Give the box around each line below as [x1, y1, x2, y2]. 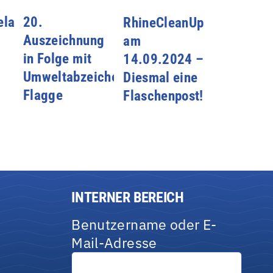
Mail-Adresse [71, 233, 157, 252]
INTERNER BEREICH [71, 189, 184, 207]
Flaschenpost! [123, 88, 204, 105]
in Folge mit [23, 51, 92, 67]
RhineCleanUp [123, 15, 204, 32]
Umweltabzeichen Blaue [23, 69, 161, 85]
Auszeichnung [23, 32, 105, 49]
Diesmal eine [123, 69, 198, 87]
